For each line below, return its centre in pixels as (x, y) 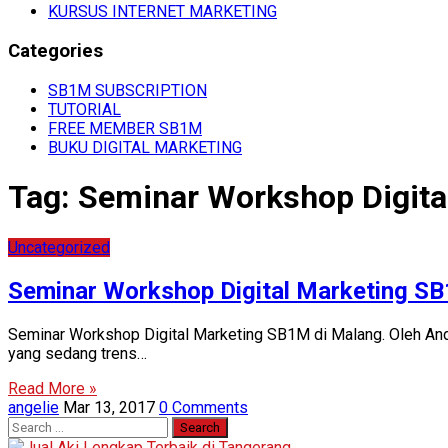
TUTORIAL (84, 109)
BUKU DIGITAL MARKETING (145, 147)
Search (31, 425)
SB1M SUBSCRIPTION (127, 90)
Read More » (52, 388)
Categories (55, 51)
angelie (33, 407)
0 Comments (203, 407)
